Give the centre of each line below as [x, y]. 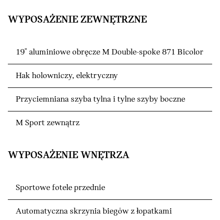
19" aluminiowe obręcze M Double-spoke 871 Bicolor [110, 52]
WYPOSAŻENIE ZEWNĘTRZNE [77, 20]
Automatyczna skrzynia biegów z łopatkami [94, 211]
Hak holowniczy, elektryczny [67, 76]
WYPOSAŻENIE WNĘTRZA [69, 155]
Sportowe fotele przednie [60, 188]
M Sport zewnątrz [48, 123]
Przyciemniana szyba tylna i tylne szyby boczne [100, 99]
